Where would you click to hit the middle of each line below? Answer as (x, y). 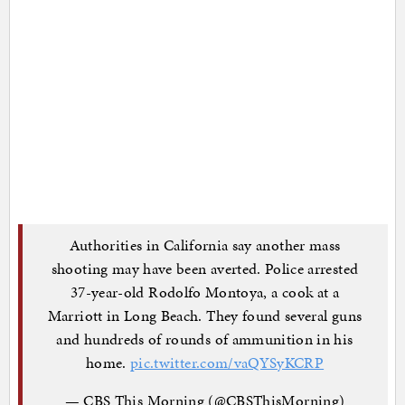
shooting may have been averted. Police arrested (205, 269)
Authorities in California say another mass (205, 245)
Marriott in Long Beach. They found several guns (205, 316)
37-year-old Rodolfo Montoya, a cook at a (204, 292)
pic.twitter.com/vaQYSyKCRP (227, 363)
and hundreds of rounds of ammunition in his (205, 339)
